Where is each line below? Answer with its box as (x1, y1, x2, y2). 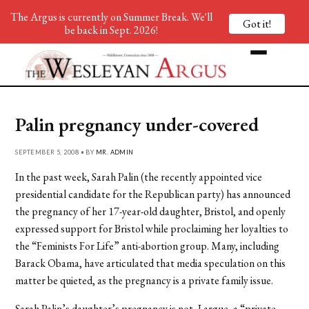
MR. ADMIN (95, 148, 134, 156)
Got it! (243, 16, 271, 31)
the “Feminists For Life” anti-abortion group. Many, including (15, 238, 280, 253)
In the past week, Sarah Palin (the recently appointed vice (15, 169, 263, 184)
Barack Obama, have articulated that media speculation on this (15, 255, 286, 270)
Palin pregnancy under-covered (15, 111, 259, 137)
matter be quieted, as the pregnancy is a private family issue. (15, 272, 274, 288)
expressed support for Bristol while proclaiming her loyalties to (15, 221, 289, 236)
